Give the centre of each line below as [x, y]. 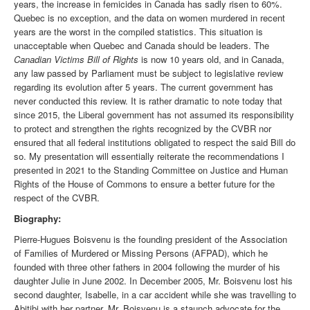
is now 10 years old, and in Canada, [211, 60]
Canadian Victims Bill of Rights [76, 60]
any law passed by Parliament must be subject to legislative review [148, 73]
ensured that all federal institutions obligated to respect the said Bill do [155, 143]
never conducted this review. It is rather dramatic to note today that [148, 101]
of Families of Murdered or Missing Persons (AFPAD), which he [141, 253]
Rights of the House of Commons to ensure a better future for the [144, 184]
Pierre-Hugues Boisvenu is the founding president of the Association [151, 239]
